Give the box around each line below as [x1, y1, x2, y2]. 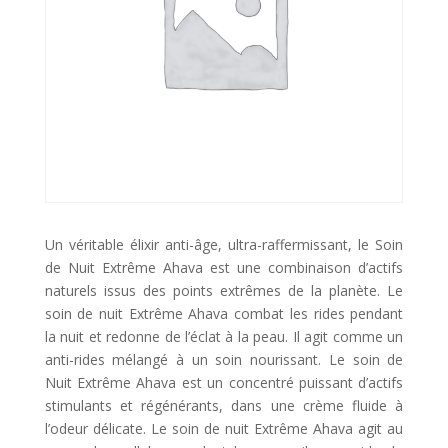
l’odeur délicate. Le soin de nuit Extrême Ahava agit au [44, 419, 404, 439]
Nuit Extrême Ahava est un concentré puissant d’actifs [44, 373, 404, 393]
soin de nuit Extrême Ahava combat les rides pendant [44, 304, 404, 324]
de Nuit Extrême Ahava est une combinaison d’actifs [44, 258, 404, 278]
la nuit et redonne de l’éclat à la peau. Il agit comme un [44, 327, 404, 347]
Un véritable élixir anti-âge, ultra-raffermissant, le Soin [44, 235, 404, 255]
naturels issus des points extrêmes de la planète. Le [44, 281, 404, 301]
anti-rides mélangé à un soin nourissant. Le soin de [44, 350, 404, 370]
